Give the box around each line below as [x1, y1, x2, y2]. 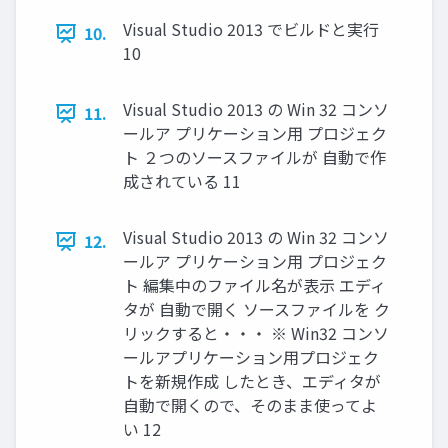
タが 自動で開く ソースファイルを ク [123, 297, 390, 321]
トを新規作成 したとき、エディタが [123, 369, 381, 393]
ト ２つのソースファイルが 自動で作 [123, 145, 386, 169]
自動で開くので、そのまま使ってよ [123, 393, 377, 417]
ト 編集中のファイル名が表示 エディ [123, 273, 386, 297]
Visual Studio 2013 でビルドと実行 [123, 17, 379, 41]
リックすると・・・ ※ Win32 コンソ [123, 321, 389, 345]
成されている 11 [123, 169, 241, 193]
